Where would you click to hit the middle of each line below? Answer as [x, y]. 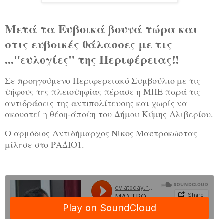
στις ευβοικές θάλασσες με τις [88, 44]
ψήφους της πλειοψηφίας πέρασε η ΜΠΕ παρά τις [103, 91]
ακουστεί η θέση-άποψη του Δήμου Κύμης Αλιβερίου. [109, 114]
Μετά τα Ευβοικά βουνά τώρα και [101, 28]
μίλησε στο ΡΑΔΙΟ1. [44, 144]
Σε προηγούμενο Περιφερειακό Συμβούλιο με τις [103, 80]
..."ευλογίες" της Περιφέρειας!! [92, 59]
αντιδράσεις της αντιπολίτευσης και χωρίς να [96, 102]
